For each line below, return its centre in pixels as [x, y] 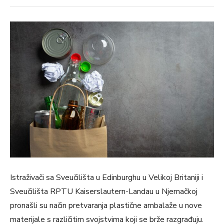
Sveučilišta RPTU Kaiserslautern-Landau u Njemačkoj [104, 191]
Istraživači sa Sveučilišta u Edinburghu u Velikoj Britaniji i [106, 177]
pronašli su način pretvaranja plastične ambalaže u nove [106, 205]
